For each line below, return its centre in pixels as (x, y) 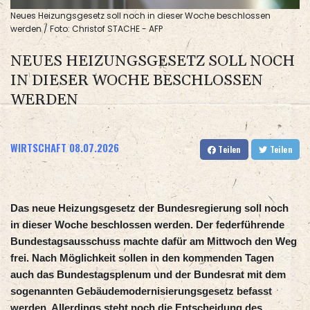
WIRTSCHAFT (38, 148)
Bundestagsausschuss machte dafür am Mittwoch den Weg (154, 241)
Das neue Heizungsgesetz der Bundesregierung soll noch (149, 208)
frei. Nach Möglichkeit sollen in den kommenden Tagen (142, 258)
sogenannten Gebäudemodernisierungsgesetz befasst (141, 291)
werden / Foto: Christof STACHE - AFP (86, 29)
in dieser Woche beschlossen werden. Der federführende (147, 225)
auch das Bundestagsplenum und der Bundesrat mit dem (148, 275)
